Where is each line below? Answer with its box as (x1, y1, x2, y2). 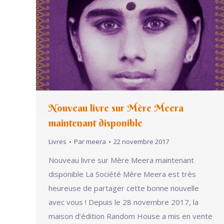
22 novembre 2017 (113, 137, 169, 146)
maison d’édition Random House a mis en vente (48, 211, 212, 221)
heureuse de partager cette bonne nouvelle (48, 183, 199, 193)
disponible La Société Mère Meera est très (48, 169, 196, 179)
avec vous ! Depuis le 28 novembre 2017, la (48, 197, 198, 207)
